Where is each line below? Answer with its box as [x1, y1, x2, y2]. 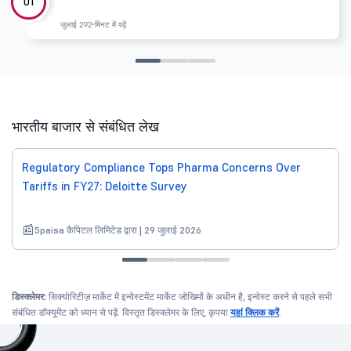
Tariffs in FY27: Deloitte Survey [22, 179, 187, 194]
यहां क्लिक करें [230, 306, 279, 319]
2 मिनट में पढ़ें [88, 20, 126, 31]
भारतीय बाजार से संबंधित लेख [12, 118, 159, 136]
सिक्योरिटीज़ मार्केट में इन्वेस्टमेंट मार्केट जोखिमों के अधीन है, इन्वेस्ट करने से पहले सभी [46, 291, 332, 303]
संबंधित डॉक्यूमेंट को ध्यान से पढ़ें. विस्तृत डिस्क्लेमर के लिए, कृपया [12, 306, 230, 319]
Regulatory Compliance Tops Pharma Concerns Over [22, 160, 301, 175]
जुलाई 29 [60, 20, 88, 31]
